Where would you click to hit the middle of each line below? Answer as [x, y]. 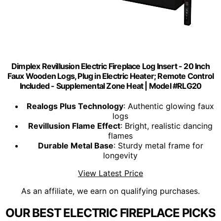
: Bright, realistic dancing [166, 126]
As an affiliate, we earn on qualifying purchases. [110, 191]
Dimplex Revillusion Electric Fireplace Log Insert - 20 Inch [110, 66]
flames [120, 136]
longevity [120, 156]
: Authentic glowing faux [169, 106]
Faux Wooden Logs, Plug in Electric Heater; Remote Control [110, 76]
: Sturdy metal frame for [158, 146]
